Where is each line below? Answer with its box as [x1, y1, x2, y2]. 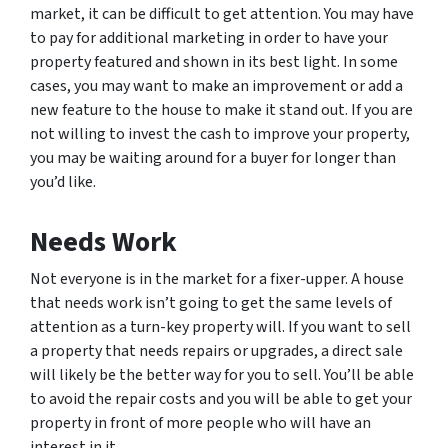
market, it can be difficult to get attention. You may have [30, 2, 414, 25]
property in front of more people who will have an [30, 411, 371, 434]
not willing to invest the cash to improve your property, [30, 122, 410, 145]
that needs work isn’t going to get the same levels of [30, 291, 392, 314]
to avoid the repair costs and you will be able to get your [30, 387, 412, 410]
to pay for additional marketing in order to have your [30, 26, 388, 49]
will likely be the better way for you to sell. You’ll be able [30, 363, 414, 386]
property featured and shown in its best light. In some [30, 50, 398, 73]
